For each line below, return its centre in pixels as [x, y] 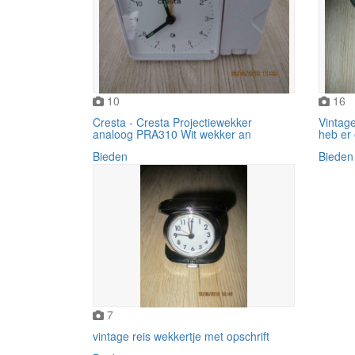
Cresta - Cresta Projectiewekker [172, 122]
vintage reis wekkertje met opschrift [181, 336]
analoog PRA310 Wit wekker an [172, 134]
